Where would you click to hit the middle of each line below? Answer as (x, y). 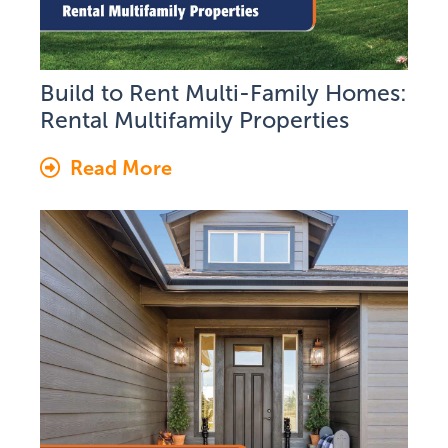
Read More (121, 167)
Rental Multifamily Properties (194, 119)
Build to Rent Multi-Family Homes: (223, 92)
